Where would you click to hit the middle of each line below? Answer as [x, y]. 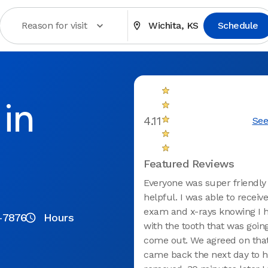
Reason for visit [54, 25]
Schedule [238, 25]
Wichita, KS [173, 25]
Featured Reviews [189, 164]
